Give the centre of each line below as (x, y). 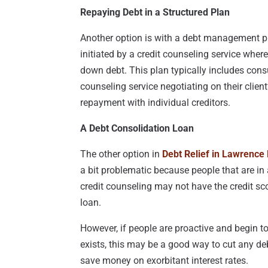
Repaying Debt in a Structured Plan (155, 13)
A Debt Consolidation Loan (137, 129)
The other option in (121, 154)
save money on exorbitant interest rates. (165, 261)
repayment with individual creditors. (156, 103)
